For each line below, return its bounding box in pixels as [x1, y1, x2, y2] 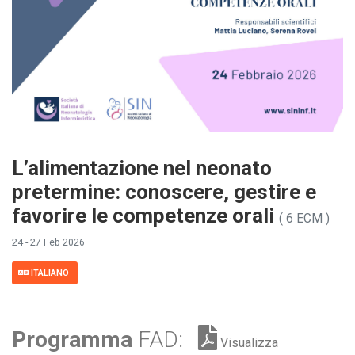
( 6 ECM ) [279, 212, 330, 227]
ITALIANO [29, 268, 71, 279]
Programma [12, 326, 138, 353]
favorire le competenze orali [12, 204, 279, 228]
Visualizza [217, 335, 278, 351]
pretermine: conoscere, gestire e [12, 180, 316, 204]
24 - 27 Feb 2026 [12, 236, 85, 249]
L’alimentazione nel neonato [12, 156, 272, 181]
